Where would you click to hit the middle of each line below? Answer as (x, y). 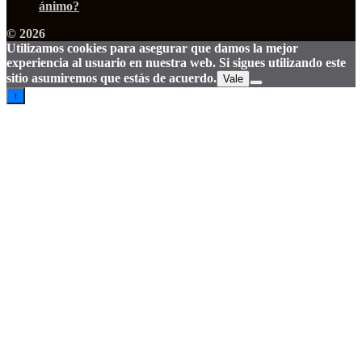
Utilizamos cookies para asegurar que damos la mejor (152, 48)
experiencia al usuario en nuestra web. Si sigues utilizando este (176, 62)
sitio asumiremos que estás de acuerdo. (112, 78)
